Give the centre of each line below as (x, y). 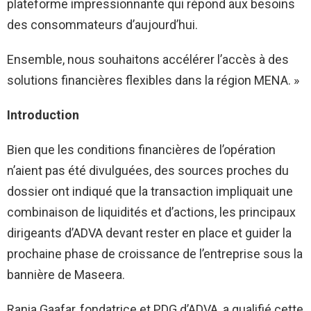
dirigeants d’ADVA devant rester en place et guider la (149, 233)
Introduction (43, 115)
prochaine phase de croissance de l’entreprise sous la (155, 254)
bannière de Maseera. (66, 275)
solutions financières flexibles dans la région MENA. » (153, 81)
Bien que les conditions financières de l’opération (141, 150)
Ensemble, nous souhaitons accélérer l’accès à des (148, 60)
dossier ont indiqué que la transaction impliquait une (150, 192)
